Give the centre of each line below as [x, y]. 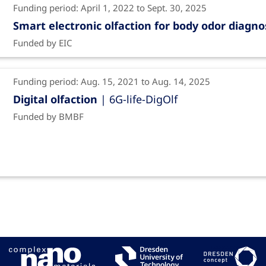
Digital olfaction [55, 99]
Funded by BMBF [48, 117]
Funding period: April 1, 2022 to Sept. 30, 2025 [110, 8]
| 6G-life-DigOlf [137, 99]
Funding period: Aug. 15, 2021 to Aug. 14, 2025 [111, 82]
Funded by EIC [42, 43]
